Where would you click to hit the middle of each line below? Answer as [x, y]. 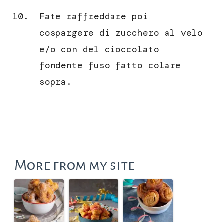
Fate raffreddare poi [94, 17]
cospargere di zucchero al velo [121, 33]
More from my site [75, 165]
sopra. [55, 82]
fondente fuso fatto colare [110, 66]
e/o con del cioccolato [99, 49]
